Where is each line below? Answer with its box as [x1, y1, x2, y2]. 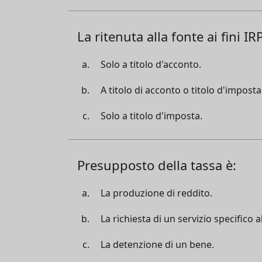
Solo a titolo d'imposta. [101, 109, 202, 122]
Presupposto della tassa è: [77, 156, 236, 174]
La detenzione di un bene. [101, 237, 214, 251]
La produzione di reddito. [101, 186, 212, 199]
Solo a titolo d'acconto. [101, 57, 201, 71]
